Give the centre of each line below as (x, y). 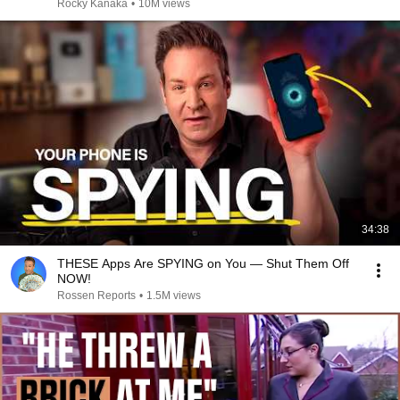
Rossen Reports (96, 296)
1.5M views (174, 296)
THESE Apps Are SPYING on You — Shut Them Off (203, 263)
